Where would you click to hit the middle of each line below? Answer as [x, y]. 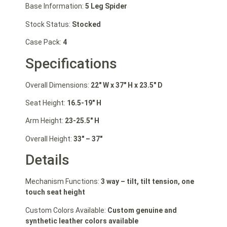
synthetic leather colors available [82, 221]
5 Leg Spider [106, 6]
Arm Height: [45, 121]
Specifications [71, 63]
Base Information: [55, 6]
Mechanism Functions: [63, 182]
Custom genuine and [142, 210]
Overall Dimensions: [58, 85]
